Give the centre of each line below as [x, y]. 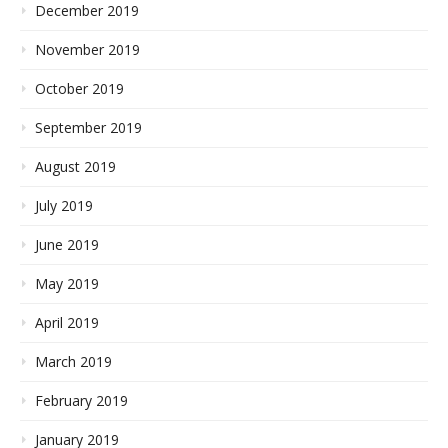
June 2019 [67, 245]
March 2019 [73, 362]
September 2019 [88, 128]
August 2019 [75, 167]
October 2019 [79, 89]
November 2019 [87, 50]
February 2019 [81, 401]
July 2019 [64, 206]
